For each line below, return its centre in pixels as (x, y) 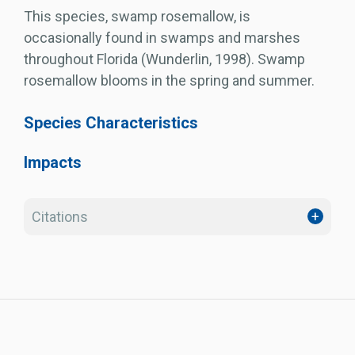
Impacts (53, 162)
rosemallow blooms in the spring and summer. (169, 80)
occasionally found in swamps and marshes (162, 37)
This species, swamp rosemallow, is (137, 16)
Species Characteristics (111, 122)
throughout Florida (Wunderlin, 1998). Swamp (164, 59)
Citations (60, 216)
